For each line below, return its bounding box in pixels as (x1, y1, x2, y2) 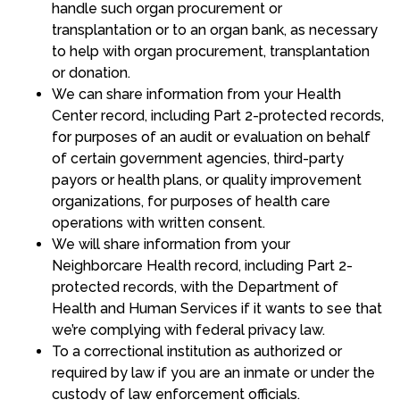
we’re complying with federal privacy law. (51, 321, 325, 339)
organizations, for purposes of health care (51, 193, 330, 211)
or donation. (51, 64, 130, 82)
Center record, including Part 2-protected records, (51, 107, 384, 125)
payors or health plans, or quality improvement (51, 171, 362, 189)
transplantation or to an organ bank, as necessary (51, 21, 378, 39)
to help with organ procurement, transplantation (51, 43, 370, 61)
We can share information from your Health (51, 86, 341, 104)
